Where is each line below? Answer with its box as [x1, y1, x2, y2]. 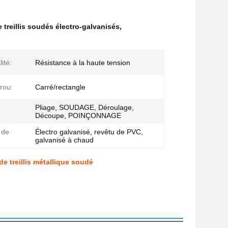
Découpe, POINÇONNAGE [35, 111, 121, 120]
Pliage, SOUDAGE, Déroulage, [35, 103, 134, 111]
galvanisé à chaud [35, 136, 94, 144]
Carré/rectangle [35, 83, 85, 91]
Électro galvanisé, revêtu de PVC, [35, 128, 143, 136]
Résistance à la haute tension [35, 59, 130, 67]
